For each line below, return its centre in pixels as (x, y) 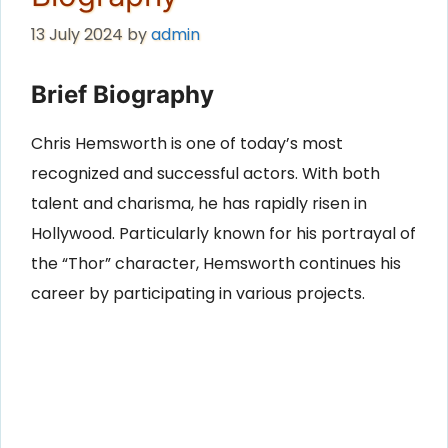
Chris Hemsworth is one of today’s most (187, 144)
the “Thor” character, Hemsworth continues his (216, 264)
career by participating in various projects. (198, 294)
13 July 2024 (77, 35)
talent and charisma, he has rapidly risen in (199, 204)
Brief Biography (122, 95)
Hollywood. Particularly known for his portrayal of (223, 234)
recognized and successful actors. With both (205, 174)
